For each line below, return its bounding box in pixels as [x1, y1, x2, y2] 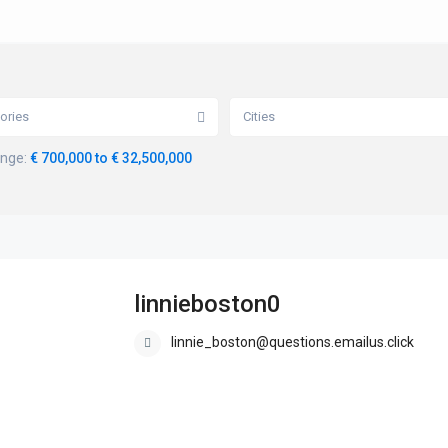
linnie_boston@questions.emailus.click [171, 334, 414, 351]
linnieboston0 [134, 290, 281, 319]
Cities [243, 109, 275, 125]
